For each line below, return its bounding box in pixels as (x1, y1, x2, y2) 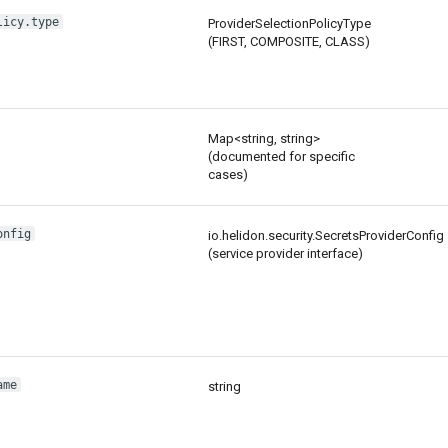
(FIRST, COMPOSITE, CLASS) (207, 34, 370, 50)
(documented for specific (207, 149, 355, 165)
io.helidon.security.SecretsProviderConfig (207, 228, 444, 244)
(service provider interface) (207, 246, 363, 262)
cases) (207, 167, 248, 183)
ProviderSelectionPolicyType (207, 16, 371, 32)
